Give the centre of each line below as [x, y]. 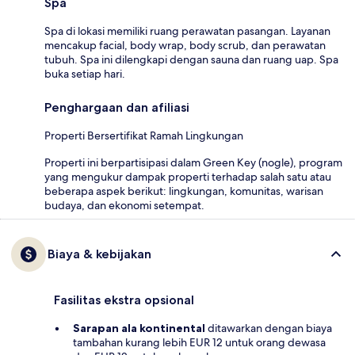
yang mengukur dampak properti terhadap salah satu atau [188, 177]
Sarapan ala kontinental [139, 328]
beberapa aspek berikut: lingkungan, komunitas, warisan [184, 191]
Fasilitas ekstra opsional [124, 300]
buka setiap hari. [85, 74]
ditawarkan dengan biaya [269, 328]
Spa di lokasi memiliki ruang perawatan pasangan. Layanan [187, 31]
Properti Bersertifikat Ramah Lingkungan [144, 136]
